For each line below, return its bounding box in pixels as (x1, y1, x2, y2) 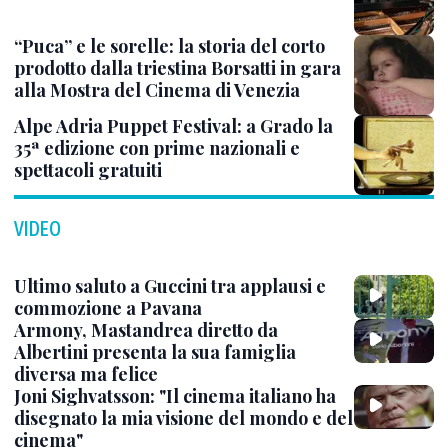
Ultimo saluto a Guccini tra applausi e (14, 273, 326, 298)
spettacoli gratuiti (14, 157, 162, 182)
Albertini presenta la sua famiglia (14, 339, 296, 364)
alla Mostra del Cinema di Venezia (14, 77, 300, 102)
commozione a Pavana (14, 295, 202, 320)
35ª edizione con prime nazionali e (14, 135, 300, 160)
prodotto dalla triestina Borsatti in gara (14, 55, 341, 80)
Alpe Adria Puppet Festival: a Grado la (14, 113, 333, 138)
